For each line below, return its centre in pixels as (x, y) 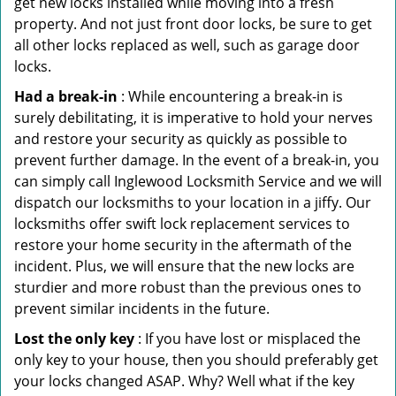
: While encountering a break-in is (230, 96)
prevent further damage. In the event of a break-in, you (197, 160)
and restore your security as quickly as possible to (181, 139)
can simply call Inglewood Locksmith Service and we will (198, 181)
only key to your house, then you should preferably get (196, 360)
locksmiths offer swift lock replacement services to (182, 224)
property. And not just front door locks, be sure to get (193, 24)
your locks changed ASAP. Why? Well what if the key (184, 381)
